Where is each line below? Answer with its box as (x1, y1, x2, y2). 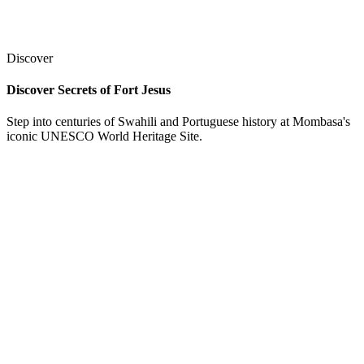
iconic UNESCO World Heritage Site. (6, 129, 202, 144)
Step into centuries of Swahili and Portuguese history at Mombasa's (6, 115, 350, 129)
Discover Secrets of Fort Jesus (6, 83, 171, 97)
